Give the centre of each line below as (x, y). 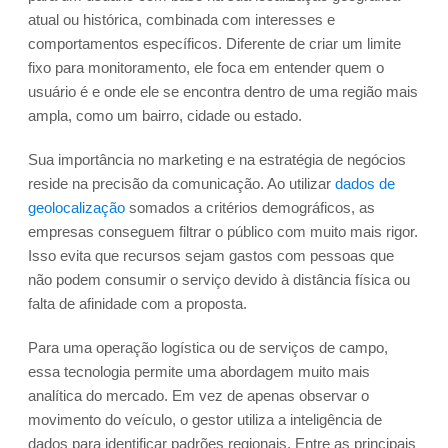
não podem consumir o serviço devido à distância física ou (219, 280)
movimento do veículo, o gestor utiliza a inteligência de (205, 420)
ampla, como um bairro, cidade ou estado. (165, 116)
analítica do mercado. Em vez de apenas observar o (198, 396)
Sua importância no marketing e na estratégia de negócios (217, 160)
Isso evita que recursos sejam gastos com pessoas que (211, 256)
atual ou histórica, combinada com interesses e (181, 20)
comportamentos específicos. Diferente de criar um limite (214, 44)
